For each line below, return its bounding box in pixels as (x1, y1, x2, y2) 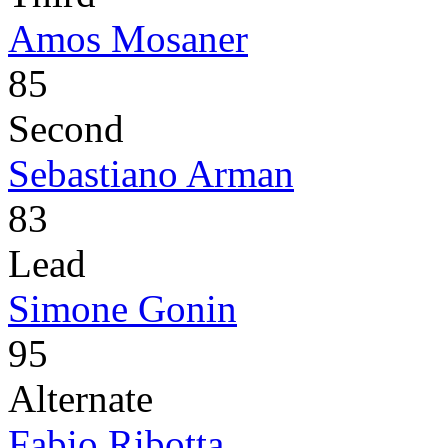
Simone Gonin (8, 287, 237, 331)
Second (8, 107, 124, 151)
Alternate (8, 377, 153, 421)
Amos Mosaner (8, 17, 248, 61)
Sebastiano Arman (8, 152, 294, 196)
